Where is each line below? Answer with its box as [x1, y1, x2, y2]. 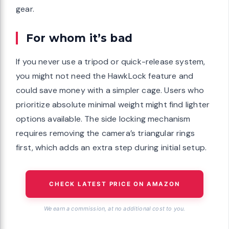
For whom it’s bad [26, 31, 132, 45]
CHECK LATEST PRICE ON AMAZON [49, 180, 180, 188]
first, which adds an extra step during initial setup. [16, 142, 207, 153]
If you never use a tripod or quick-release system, [16, 56, 205, 67]
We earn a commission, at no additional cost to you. [43, 205, 186, 213]
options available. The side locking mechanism [16, 113, 191, 125]
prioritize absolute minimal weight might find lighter [16, 99, 210, 110]
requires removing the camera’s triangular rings [16, 128, 195, 139]
